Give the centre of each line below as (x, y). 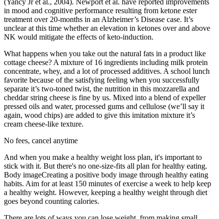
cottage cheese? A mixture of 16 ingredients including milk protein (106, 62)
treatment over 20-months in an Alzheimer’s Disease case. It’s (99, 19)
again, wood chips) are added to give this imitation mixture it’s (99, 115)
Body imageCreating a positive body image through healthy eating (106, 175)
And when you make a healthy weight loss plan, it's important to (103, 157)
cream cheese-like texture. (44, 124)
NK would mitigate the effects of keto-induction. (79, 37)
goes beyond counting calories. (52, 201)
